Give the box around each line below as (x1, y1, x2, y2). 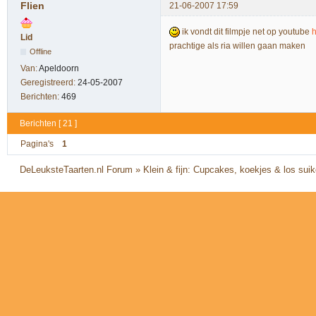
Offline (30, 47, 52, 56)
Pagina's (20, 139, 54, 150)
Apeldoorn (39, 63, 79, 73)
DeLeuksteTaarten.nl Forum (20, 164, 133, 175)
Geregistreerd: (20, 77, 78, 87)
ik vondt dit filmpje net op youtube (180, 26, 312, 37)
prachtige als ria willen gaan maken (169, 40, 305, 51)
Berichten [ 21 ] (20, 118, 77, 128)
